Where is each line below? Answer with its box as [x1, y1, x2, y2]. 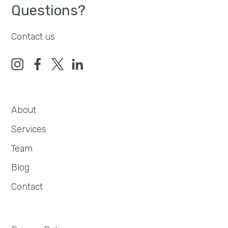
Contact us [11, 31, 55, 42]
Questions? [11, 2, 86, 19]
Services [11, 123, 47, 134]
